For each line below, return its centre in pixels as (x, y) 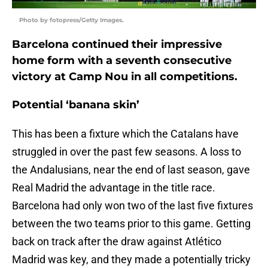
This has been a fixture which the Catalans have (125, 134)
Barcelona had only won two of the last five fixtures (133, 206)
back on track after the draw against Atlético (117, 242)
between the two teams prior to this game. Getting (131, 224)
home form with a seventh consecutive (122, 61)
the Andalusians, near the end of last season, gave (131, 170)
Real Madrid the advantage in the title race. (114, 188)
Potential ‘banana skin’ (76, 105)
